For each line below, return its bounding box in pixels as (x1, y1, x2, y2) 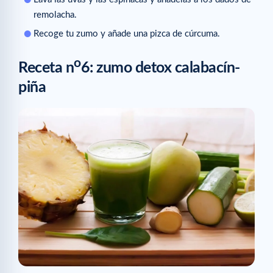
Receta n (18, 60, 74, 76)
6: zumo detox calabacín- (80, 60, 240, 76)
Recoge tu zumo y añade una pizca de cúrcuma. (34, 29, 220, 38)
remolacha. (34, 10, 77, 19)
